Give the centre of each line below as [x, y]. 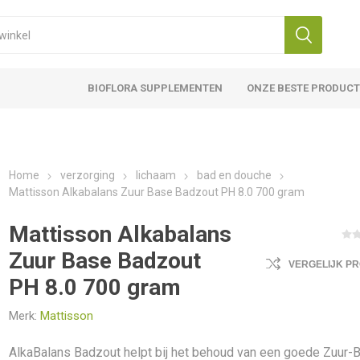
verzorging [88, 175]
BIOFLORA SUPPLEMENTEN [155, 88]
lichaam [156, 175]
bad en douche [235, 175]
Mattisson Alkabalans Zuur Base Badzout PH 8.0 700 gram [157, 192]
